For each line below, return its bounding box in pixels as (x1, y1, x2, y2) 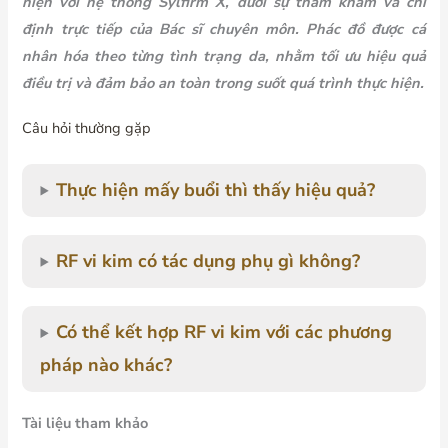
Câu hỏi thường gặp (22, 117, 152, 138)
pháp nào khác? (40, 353, 173, 378)
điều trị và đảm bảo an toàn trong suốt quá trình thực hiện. (22, 72, 425, 93)
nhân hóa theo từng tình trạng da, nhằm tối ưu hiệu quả (22, 45, 426, 66)
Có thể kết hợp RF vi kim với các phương (55, 320, 392, 345)
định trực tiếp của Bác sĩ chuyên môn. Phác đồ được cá (22, 18, 426, 39)
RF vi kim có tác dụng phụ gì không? (55, 248, 360, 273)
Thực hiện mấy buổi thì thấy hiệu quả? (55, 177, 375, 202)
